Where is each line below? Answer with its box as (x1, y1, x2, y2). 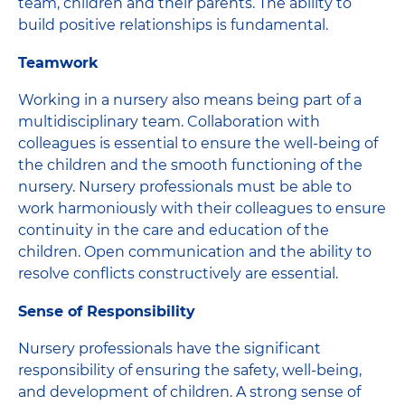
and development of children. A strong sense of (18, 382, 361, 400)
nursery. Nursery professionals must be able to (18, 177, 352, 195)
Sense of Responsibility (18, 302, 195, 320)
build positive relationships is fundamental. (18, 15, 328, 33)
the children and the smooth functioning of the (18, 155, 363, 174)
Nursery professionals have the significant (18, 339, 321, 357)
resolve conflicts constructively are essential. (18, 264, 338, 282)
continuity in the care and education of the (18, 221, 329, 239)
